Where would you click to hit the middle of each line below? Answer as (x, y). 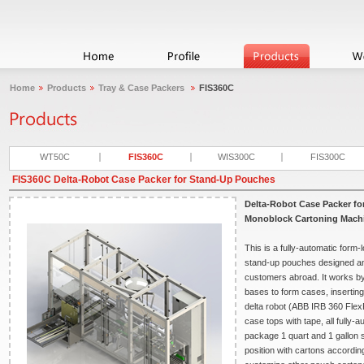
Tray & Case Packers (143, 88)
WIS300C (236, 157)
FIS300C (327, 157)
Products (67, 88)
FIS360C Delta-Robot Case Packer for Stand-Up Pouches (144, 180)
